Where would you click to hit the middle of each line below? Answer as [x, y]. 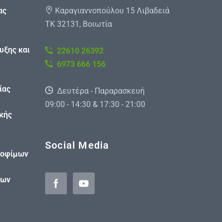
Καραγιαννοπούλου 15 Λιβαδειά [111, 11]
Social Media [77, 145]
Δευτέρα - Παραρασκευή [101, 91]
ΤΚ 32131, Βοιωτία [79, 24]
